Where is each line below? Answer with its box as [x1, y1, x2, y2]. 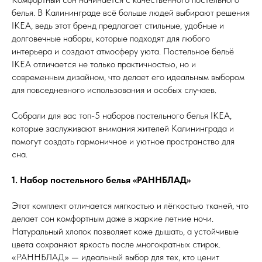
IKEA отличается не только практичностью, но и [12, 58, 196, 70]
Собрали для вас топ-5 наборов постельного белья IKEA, [12, 109, 232, 121]
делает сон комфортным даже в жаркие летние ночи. [12, 212, 213, 224]
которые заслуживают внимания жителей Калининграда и [12, 122, 234, 134]
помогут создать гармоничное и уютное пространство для [12, 135, 235, 147]
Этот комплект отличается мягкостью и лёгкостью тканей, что [12, 199, 249, 211]
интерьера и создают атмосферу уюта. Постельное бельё [12, 45, 234, 57]
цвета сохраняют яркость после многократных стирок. [12, 238, 220, 250]
